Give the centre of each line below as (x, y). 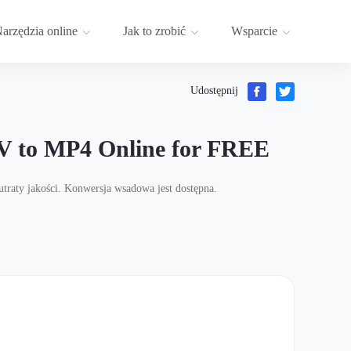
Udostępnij (214, 91)
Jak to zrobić (154, 31)
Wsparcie (254, 31)
